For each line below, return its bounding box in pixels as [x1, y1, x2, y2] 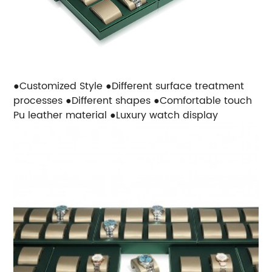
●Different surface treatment [106, 78, 245, 95]
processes [13, 93, 66, 109]
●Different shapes [66, 93, 154, 109]
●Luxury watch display [110, 107, 219, 124]
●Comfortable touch [154, 93, 253, 109]
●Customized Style [13, 78, 106, 95]
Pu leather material [13, 107, 107, 124]
